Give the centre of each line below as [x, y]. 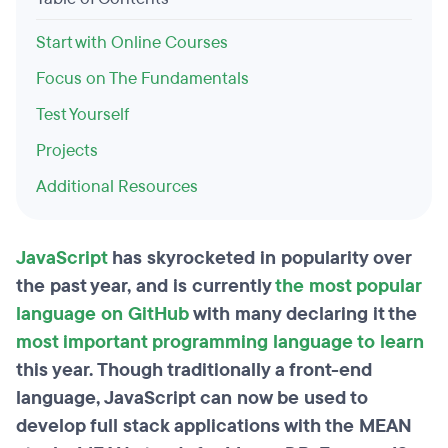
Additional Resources [117, 186]
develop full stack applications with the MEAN [214, 426]
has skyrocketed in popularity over [259, 258]
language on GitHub [102, 314]
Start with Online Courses [132, 42]
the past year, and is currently [145, 286]
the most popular [348, 286]
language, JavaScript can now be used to [192, 398]
